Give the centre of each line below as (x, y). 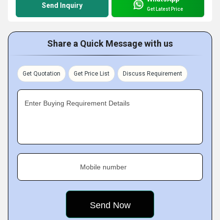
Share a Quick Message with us (110, 43)
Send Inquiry (62, 5)
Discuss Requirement (152, 73)
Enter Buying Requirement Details (77, 103)
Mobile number (103, 167)
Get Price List (92, 73)
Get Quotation (41, 73)
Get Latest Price (165, 9)
